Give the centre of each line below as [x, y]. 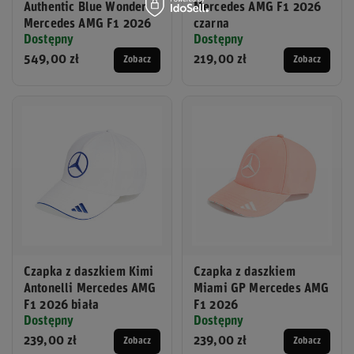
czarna [211, 24]
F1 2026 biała [62, 305]
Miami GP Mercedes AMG [262, 289]
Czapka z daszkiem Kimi [89, 272]
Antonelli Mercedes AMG [90, 289]
